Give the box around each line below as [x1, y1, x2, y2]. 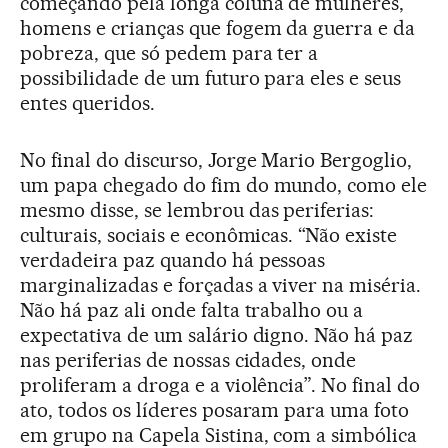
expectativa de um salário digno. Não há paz [20, 322, 414, 347]
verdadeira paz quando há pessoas [20, 247, 326, 272]
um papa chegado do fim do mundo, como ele [20, 172, 428, 197]
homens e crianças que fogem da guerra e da [20, 15, 416, 40]
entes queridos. [20, 90, 155, 115]
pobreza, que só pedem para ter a [20, 40, 319, 65]
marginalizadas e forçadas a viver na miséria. [20, 272, 422, 297]
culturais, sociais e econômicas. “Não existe [20, 222, 398, 247]
